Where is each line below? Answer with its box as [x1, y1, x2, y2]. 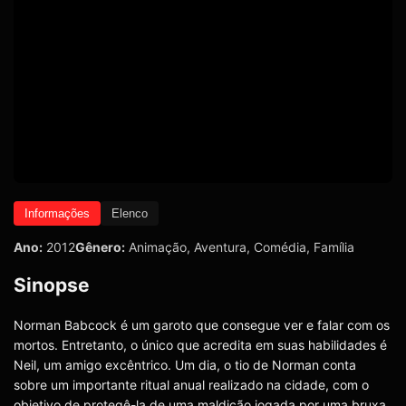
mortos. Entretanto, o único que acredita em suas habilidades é [14, 337, 387, 353]
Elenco [111, 206, 148, 220]
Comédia [254, 238, 306, 255]
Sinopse [14, 273, 90, 296]
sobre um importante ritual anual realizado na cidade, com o [14, 377, 369, 393]
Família [314, 238, 354, 255]
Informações [24, 206, 90, 220]
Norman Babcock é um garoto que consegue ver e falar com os [14, 317, 390, 333]
